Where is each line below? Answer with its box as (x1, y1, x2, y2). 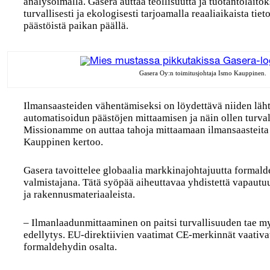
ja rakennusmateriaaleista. (24, 189, 136, 200)
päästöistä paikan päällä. (24, 20, 129, 31)
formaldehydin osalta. (24, 241, 118, 253)
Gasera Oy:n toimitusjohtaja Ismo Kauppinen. (139, 69, 266, 77)
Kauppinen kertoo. (24, 136, 104, 148)
